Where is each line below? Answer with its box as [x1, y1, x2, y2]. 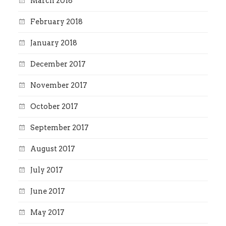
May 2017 [30, 208, 65, 217]
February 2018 [30, 17, 83, 27]
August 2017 [30, 144, 75, 154]
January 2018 [30, 38, 77, 48]
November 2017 [30, 81, 87, 90]
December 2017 [30, 60, 86, 69]
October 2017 [30, 102, 78, 111]
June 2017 [30, 187, 65, 196]
